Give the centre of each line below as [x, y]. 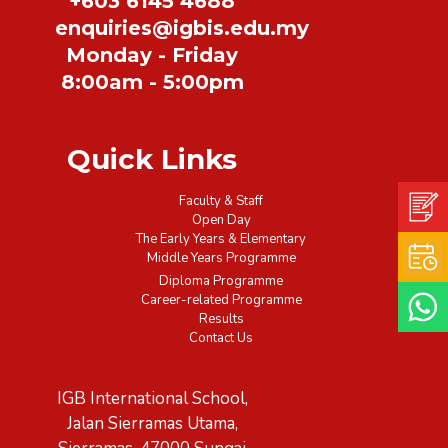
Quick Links [152, 158]
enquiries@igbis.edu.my [182, 27]
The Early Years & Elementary [221, 238]
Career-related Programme [221, 299]
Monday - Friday [152, 54]
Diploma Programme [221, 280]
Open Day [221, 219]
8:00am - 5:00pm [152, 81]
